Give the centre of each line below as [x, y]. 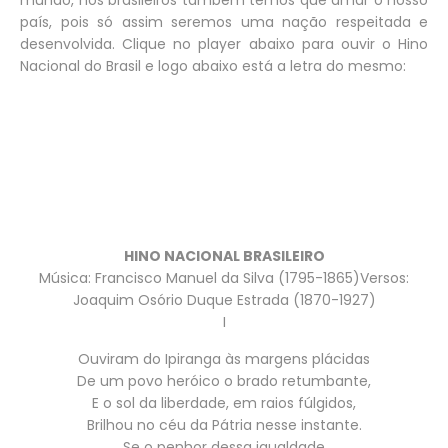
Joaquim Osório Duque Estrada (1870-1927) [224, 299]
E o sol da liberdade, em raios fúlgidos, [224, 402]
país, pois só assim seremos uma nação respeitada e [224, 21]
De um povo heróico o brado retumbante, [224, 380]
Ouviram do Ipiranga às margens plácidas [224, 358]
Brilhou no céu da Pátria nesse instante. [224, 424]
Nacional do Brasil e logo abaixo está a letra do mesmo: [213, 65]
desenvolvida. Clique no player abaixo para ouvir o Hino [224, 43]
